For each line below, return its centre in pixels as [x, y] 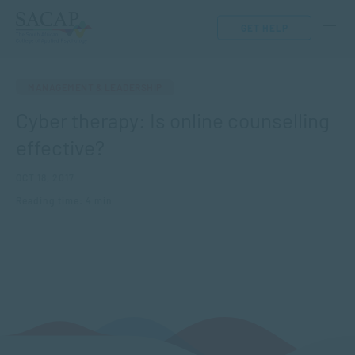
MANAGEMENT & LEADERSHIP [95, 87]
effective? [60, 147]
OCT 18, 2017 [45, 177]
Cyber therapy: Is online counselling [173, 120]
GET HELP [264, 27]
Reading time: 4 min [64, 200]
